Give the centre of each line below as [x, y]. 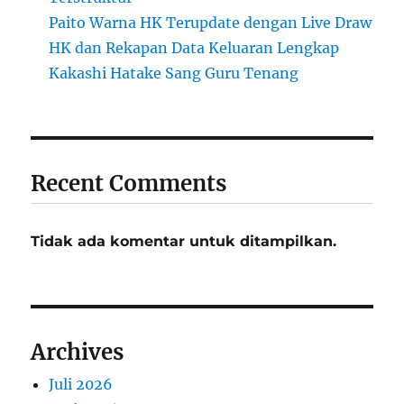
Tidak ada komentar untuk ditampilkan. [184, 242]
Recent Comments [129, 184]
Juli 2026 [81, 385]
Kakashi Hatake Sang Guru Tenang [174, 73]
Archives [78, 353]
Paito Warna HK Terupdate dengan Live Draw [211, 23]
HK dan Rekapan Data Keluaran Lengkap [194, 48]
